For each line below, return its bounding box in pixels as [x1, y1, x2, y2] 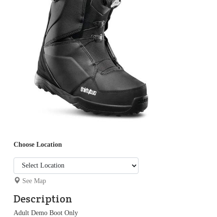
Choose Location [14, 140, 62, 148]
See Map [22, 177, 46, 185]
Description [14, 191, 72, 205]
